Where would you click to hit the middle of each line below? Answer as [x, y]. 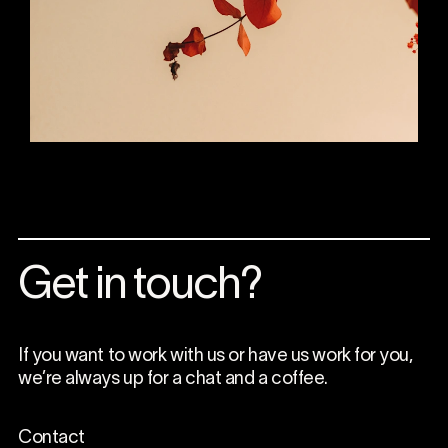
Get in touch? [140, 287]
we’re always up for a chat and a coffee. [172, 380]
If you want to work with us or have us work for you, [215, 357]
